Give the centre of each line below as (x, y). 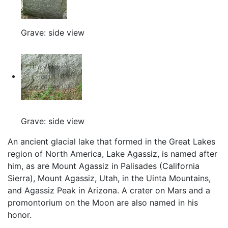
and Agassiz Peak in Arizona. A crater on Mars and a (109, 191)
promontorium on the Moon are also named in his (103, 203)
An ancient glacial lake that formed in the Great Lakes (111, 142)
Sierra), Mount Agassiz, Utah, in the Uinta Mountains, (109, 178)
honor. (20, 215)
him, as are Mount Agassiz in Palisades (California (104, 166)
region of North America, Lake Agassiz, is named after (112, 154)
